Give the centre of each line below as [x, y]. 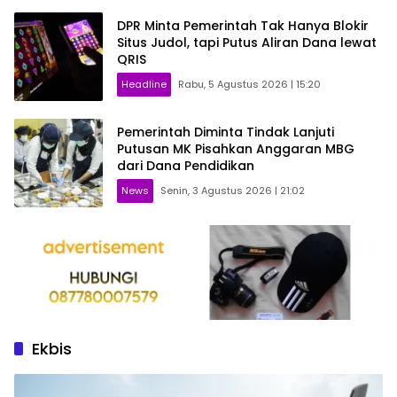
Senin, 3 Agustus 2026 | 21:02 [233, 190]
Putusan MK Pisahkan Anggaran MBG [236, 148]
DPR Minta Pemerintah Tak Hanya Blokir [243, 25]
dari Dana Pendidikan [186, 165]
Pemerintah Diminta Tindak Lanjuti [226, 132]
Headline [144, 84]
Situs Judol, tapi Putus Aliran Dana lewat [247, 42]
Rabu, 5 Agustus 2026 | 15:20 [249, 84]
